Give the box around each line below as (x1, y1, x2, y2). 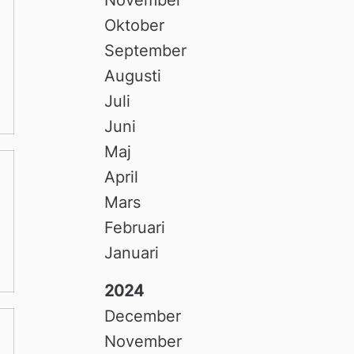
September (104, 40, 187, 60)
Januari (104, 243, 160, 262)
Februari (104, 217, 166, 237)
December (104, 306, 182, 326)
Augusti (104, 66, 162, 85)
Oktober (104, 15, 165, 35)
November (104, 331, 183, 351)
